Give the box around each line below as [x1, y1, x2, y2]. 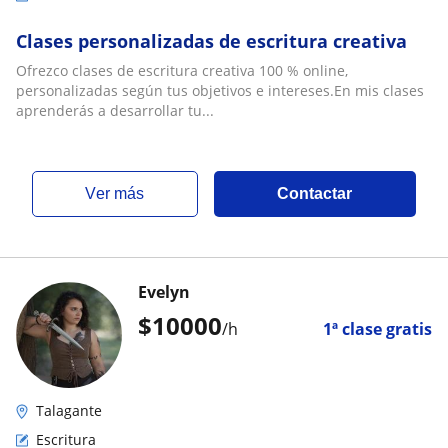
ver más [96, 185, 145, 202]
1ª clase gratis [323, 318, 432, 340]
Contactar [277, 185, 353, 202]
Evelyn [138, 281, 190, 303]
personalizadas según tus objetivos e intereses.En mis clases [16, 81, 424, 100]
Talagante [36, 401, 102, 420]
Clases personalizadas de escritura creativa [16, 29, 407, 53]
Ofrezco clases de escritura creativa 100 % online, [16, 61, 348, 80]
